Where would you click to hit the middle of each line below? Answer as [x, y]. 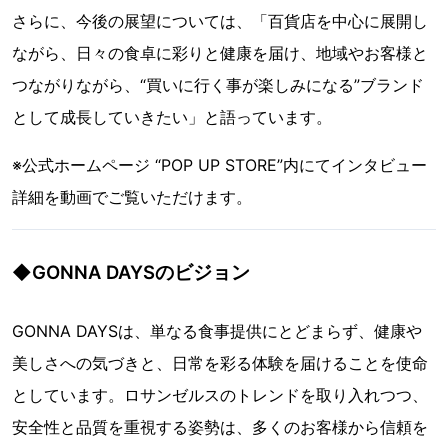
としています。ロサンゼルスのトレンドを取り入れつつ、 [220, 394]
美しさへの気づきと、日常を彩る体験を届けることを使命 [220, 362]
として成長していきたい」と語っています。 [172, 116]
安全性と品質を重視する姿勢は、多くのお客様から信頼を [220, 426]
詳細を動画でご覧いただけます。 [132, 196]
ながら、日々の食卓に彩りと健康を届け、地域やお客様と [220, 52]
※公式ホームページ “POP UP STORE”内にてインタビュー [219, 164]
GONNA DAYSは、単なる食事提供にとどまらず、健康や [217, 330]
